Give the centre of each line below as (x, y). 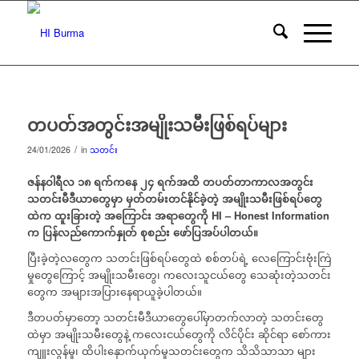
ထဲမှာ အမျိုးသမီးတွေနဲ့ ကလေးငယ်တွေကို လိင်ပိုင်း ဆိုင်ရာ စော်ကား (179, 334)
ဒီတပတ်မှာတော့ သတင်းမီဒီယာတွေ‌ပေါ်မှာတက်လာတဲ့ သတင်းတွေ (175, 317)
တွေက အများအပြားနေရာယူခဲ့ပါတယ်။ (114, 292)
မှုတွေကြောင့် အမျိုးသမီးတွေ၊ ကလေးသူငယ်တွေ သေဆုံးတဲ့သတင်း (179, 275)
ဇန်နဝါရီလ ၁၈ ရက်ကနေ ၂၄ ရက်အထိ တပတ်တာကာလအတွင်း (170, 182)
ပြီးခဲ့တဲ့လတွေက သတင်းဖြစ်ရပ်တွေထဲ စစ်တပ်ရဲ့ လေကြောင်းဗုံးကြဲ (179, 258)
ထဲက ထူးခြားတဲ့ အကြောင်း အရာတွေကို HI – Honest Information (178, 216)
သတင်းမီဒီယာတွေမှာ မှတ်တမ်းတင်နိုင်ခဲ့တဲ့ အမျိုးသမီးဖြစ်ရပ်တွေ (174, 199)
